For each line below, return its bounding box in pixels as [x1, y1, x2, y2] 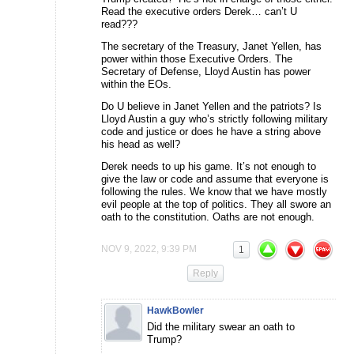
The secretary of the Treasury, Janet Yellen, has [101, 40, 322, 53]
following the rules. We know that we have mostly [101, 186, 327, 198]
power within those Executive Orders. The [101, 53, 292, 66]
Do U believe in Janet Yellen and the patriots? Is [101, 100, 322, 113]
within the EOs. [101, 78, 171, 91]
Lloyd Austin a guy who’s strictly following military [101, 113, 328, 126]
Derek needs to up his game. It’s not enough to [101, 160, 316, 173]
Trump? [147, 333, 182, 346]
